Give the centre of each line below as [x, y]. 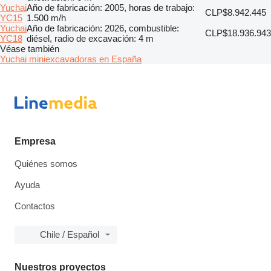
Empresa [35, 141]
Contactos [35, 206]
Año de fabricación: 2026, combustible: [103, 28]
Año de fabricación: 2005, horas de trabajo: [111, 7]
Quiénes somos [46, 164]
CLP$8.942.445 [236, 12]
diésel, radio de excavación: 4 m [90, 38]
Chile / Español [70, 234]
